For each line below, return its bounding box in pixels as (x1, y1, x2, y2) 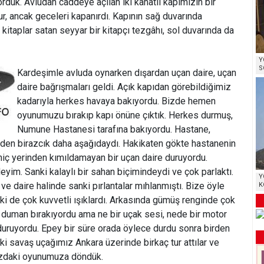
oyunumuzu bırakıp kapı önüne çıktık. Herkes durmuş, (17, 110, 233, 121)
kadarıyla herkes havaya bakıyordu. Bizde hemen (17, 95, 216, 107)
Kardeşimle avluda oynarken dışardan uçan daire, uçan (17, 67, 236, 78)
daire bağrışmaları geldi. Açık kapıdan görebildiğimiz (17, 81, 231, 93)
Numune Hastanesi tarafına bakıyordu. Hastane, (17, 124, 210, 135)
